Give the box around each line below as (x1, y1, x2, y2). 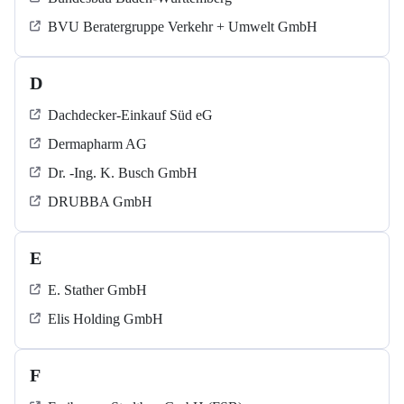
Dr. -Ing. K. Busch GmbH (48, 165, 197, 181)
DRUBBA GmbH (48, 194, 152, 210)
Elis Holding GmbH (48, 311, 163, 327)
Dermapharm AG (48, 136, 147, 152)
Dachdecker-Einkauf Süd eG (48, 107, 213, 124)
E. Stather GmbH (48, 282, 147, 298)
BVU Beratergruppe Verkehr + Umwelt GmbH (48, 19, 317, 35)
